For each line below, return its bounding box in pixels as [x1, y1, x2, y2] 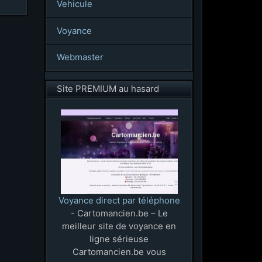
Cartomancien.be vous [72, 246, 166, 257]
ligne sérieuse [89, 233, 149, 244]
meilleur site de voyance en [62, 220, 176, 232]
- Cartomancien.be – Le [70, 207, 168, 219]
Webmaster [56, 51, 104, 63]
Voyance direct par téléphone [58, 194, 180, 206]
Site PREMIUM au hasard [56, 83, 159, 95]
